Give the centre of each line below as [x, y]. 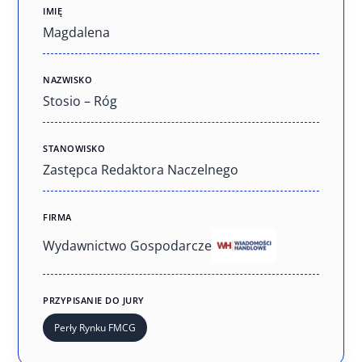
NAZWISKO [68, 80]
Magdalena [77, 33]
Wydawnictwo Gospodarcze [128, 246]
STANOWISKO [74, 149]
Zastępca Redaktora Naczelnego [141, 170]
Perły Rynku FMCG [95, 328]
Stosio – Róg [80, 101]
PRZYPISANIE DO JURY [94, 301]
